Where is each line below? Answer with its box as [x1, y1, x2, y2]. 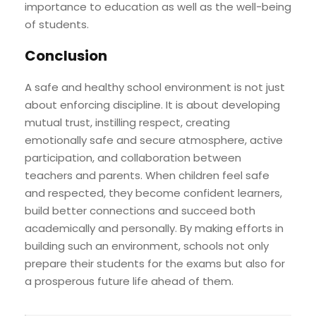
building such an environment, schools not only [25, 238, 269, 253]
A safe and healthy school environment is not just [25, 79, 285, 95]
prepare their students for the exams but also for [25, 255, 285, 271]
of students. [25, 16, 89, 32]
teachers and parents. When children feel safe [25, 167, 269, 183]
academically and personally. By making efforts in [25, 220, 284, 236]
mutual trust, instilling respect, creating [25, 114, 230, 130]
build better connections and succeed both [25, 202, 255, 218]
